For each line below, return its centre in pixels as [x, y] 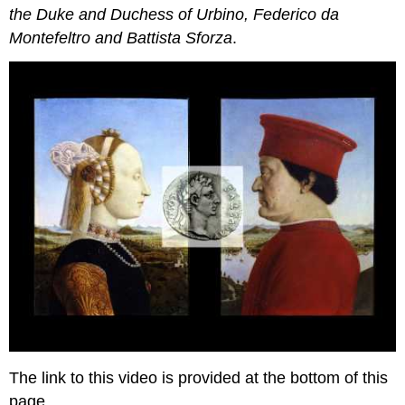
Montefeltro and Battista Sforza [121, 38]
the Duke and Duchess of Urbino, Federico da [174, 15]
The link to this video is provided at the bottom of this [199, 378]
